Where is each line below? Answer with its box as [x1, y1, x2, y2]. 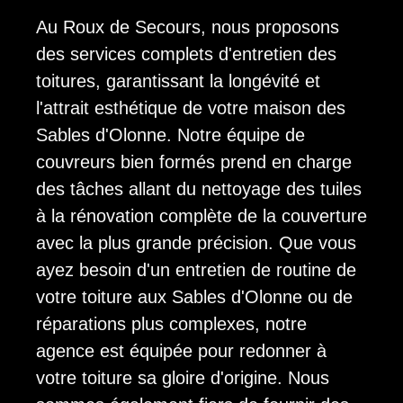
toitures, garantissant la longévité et [36, 70, 320, 91]
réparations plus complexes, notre [36, 313, 307, 334]
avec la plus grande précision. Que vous [36, 232, 356, 253]
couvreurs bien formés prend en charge [36, 151, 352, 172]
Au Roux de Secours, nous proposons [36, 16, 339, 37]
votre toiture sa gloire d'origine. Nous [36, 367, 329, 388]
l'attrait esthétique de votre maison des [36, 97, 345, 118]
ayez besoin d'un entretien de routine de [36, 259, 356, 280]
